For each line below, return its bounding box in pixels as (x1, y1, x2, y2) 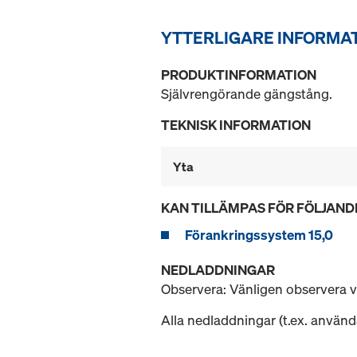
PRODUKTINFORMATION (161, 65, 316, 84)
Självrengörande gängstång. (161, 84, 332, 104)
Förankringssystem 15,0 (185, 226, 333, 245)
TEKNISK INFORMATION (161, 116, 311, 135)
